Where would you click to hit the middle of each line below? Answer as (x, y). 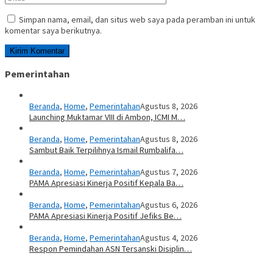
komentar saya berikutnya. (53, 31)
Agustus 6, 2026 (169, 205)
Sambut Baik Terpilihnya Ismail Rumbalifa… (106, 150)
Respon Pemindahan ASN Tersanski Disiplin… (111, 249)
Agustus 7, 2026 (169, 172)
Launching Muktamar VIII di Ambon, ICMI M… (107, 117)
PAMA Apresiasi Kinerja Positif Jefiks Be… (105, 216)
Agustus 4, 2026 (169, 238)
